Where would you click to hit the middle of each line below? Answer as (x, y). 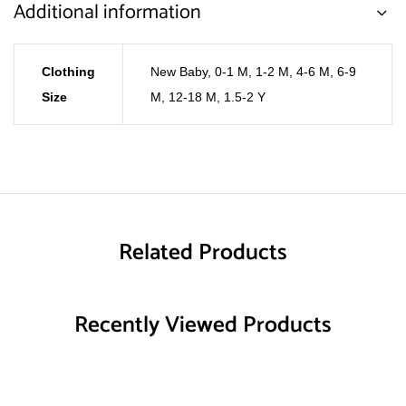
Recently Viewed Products (203, 325)
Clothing (68, 72)
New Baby (179, 72)
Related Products (203, 253)
